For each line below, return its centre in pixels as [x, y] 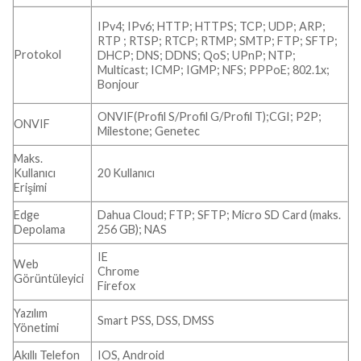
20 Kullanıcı [127, 173]
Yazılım [31, 313]
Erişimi [30, 188]
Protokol [37, 55]
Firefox [117, 286]
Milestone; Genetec [149, 131]
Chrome [119, 272]
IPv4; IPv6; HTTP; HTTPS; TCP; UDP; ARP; [212, 26]
